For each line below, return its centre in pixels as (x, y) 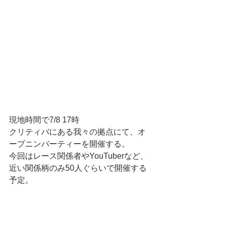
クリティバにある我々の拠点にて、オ (77, 132)
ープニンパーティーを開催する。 (69, 144)
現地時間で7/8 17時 (45, 120)
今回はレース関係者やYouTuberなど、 (79, 156)
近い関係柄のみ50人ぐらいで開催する (78, 168)
